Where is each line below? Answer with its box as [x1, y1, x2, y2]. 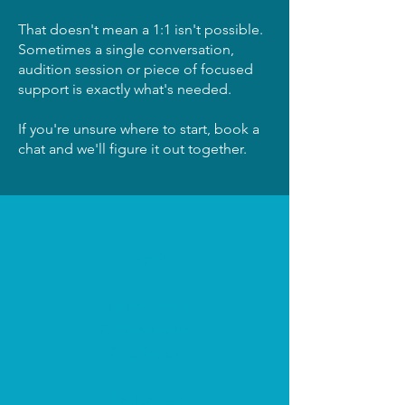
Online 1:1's [93, 295, 196, 316]
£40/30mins [98, 318, 192, 340]
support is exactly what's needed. [18, 80, 231, 98]
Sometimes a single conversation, [18, 40, 234, 58]
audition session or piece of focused [18, 60, 253, 78]
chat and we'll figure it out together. [18, 139, 247, 157]
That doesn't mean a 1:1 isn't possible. [18, 20, 263, 38]
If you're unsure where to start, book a [18, 119, 259, 137]
